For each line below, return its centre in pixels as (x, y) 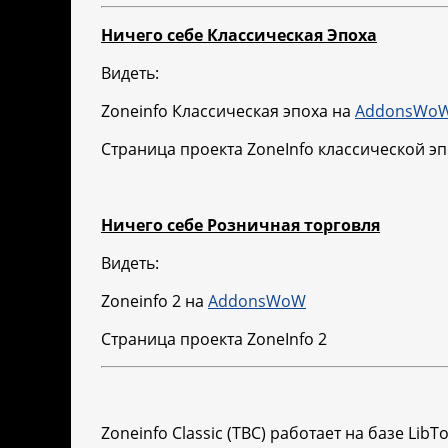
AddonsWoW (257, 301)
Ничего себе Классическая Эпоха (239, 35)
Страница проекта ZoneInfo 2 (214, 339)
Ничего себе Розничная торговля (240, 225)
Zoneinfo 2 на (154, 301)
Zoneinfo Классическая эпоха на (228, 111)
